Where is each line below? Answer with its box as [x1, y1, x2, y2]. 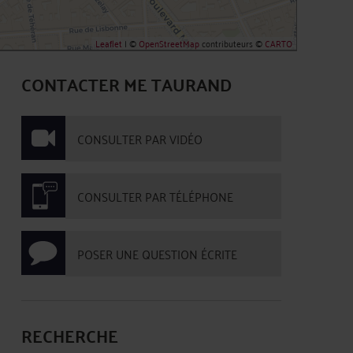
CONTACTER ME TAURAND [21, 68, 232, 100]
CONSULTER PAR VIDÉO [77, 128, 203, 150]
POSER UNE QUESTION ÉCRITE [77, 243, 237, 265]
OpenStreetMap [139, 35, 199, 51]
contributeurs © [199, 35, 265, 51]
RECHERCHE [21, 319, 118, 351]
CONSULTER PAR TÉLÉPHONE [77, 185, 233, 207]
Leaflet [95, 35, 122, 51]
